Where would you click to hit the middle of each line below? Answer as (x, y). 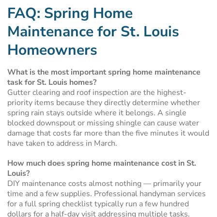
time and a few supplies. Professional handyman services (107, 194)
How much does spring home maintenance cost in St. (102, 163)
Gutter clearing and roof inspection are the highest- (97, 93)
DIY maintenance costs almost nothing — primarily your (104, 184)
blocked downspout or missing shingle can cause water (103, 123)
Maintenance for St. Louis (93, 32)
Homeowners (52, 50)
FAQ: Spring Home (70, 13)
